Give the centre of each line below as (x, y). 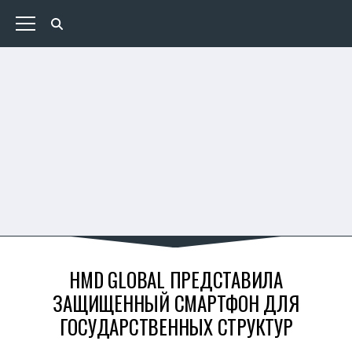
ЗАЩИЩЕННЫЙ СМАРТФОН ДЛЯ (176, 303)
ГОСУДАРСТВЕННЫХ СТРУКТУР (176, 326)
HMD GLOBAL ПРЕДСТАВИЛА (176, 279)
